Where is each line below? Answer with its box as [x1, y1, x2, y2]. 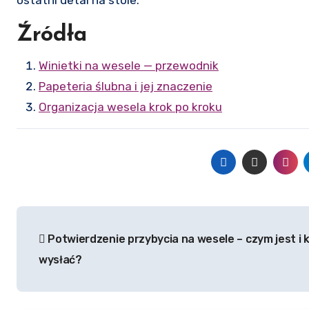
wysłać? [39, 252, 82, 266]
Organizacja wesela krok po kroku [39, 99, 222, 114]
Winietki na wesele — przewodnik [39, 58, 219, 72]
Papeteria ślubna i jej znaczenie [39, 79, 212, 93]
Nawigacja [16, 208, 126, 230]
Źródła [17, 23, 87, 46]
